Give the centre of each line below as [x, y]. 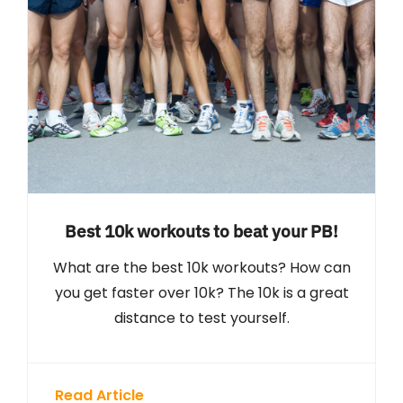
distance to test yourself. [201, 318]
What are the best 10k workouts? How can [201, 267]
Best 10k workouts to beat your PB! [201, 230]
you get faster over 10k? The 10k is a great [201, 292]
